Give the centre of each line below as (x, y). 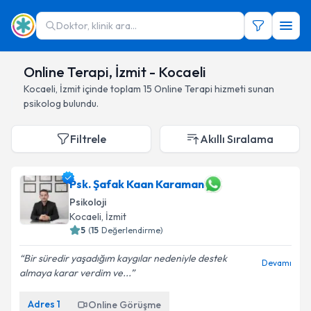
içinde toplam (112, 89)
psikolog (42, 103)
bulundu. (81, 103)
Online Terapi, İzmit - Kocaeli (115, 72)
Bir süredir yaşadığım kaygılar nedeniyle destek (125, 258)
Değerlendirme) (132, 230)
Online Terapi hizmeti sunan (214, 89)
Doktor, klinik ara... (96, 26)
